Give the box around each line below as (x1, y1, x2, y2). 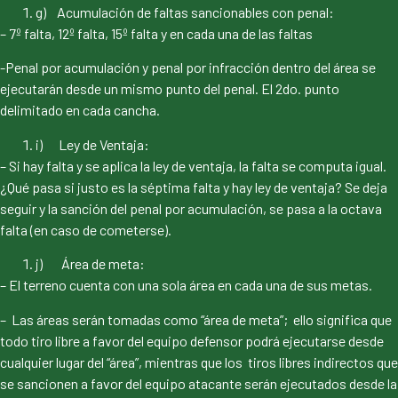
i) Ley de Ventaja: (36, 135, 149, 153)
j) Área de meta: (36, 255, 145, 273)
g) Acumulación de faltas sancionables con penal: (36, 4, 334, 21)
